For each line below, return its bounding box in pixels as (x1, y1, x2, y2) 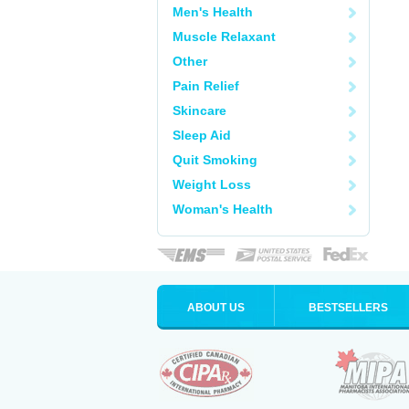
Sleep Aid (173, 128, 231, 142)
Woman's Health (173, 202, 273, 216)
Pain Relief (173, 79, 239, 93)
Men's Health (173, 5, 253, 19)
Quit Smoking (173, 152, 257, 167)
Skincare (173, 103, 226, 118)
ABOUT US (186, 301, 245, 314)
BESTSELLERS (309, 301, 388, 314)
